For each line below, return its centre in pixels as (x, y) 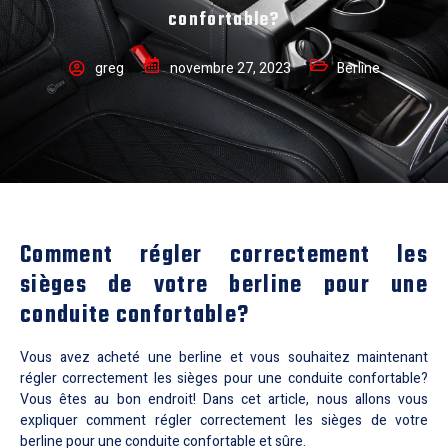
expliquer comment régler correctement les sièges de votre (224, 420)
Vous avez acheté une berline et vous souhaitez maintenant (224, 357)
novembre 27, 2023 (230, 69)
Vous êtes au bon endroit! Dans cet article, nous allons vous (224, 399)
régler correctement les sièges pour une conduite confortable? (224, 378)
